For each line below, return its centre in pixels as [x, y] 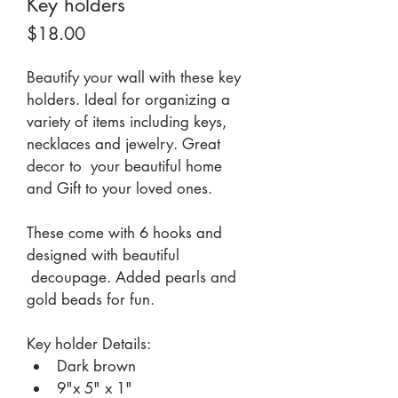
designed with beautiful [105, 255]
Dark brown [96, 366]
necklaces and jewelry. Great [126, 144]
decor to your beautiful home [129, 166]
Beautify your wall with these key [136, 77]
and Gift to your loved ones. [119, 188]
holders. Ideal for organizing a [131, 99]
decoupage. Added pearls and [134, 277]
